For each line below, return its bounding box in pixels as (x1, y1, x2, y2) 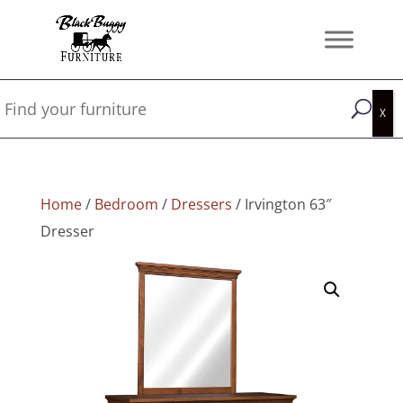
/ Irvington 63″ (231, 194, 331, 214)
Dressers (170, 194, 232, 214)
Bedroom (94, 194, 158, 214)
